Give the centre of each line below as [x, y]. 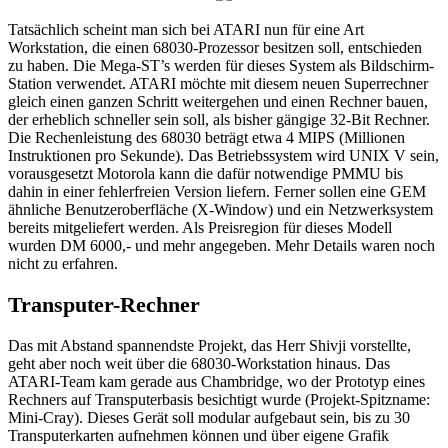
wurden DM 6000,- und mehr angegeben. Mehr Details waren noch [221, 246]
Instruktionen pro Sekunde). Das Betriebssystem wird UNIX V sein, [223, 156]
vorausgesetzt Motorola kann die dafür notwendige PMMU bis [205, 174]
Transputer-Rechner [104, 304]
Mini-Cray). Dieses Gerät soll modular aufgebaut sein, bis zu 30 [209, 417]
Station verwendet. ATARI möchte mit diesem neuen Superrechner [218, 84]
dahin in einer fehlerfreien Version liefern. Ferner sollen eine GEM [217, 192]
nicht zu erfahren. [63, 264]
